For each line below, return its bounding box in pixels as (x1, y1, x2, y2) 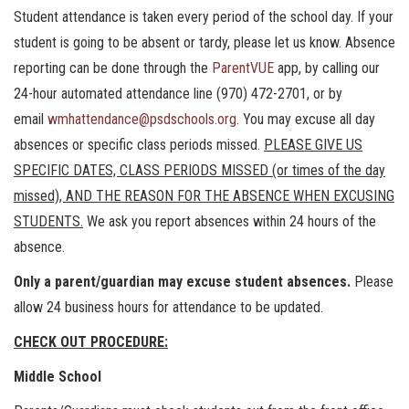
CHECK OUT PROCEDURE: (14, 333, 168, 351)
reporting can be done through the (14, 59, 212, 77)
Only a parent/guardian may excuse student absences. (14, 273, 351, 290)
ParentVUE (212, 59, 278, 77)
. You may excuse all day (236, 110, 375, 128)
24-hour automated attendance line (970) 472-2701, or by (14, 85, 342, 102)
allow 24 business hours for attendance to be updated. (14, 299, 323, 316)
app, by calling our (278, 59, 380, 77)
